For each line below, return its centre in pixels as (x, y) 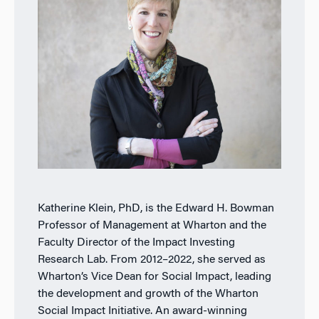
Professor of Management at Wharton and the (152, 225)
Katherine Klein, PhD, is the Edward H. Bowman (156, 208)
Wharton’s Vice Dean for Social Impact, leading (154, 277)
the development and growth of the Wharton (148, 294)
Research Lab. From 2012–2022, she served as (151, 260)
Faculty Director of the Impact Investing (136, 242)
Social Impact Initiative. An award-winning (142, 311)
